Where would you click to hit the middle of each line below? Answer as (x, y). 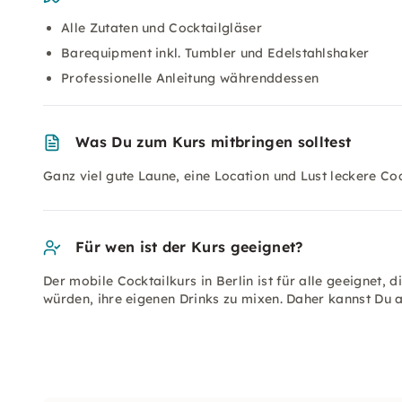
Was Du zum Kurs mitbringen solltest (214, 142)
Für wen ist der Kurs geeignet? (189, 247)
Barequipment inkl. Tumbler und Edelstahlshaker (215, 53)
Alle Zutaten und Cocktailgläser (162, 28)
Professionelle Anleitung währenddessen (190, 78)
